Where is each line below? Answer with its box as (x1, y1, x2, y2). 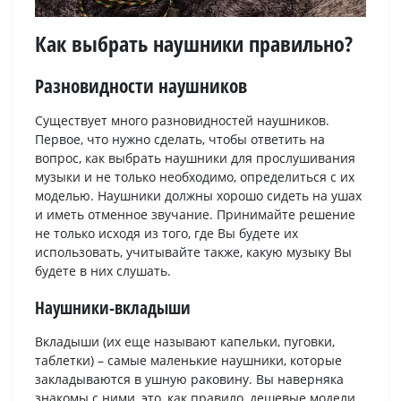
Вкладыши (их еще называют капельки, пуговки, (35, 332, 335, 350)
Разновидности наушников (35, 73, 247, 98)
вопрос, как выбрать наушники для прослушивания (35, 149, 355, 166)
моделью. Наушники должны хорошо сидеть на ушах (35, 186, 362, 204)
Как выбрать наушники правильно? (35, 28, 353, 58)
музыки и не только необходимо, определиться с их (35, 167, 354, 185)
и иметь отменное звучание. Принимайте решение (35, 205, 355, 223)
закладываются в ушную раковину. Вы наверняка (35, 370, 344, 388)
